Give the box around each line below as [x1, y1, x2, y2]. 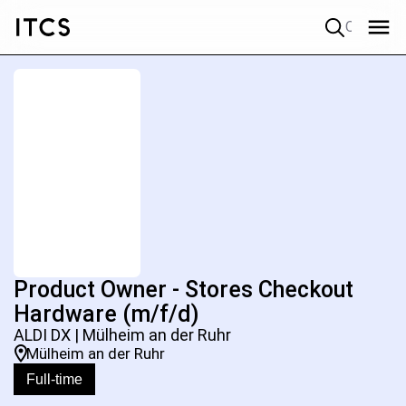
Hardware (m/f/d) [14, 301, 199, 327]
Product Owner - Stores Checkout [14, 276, 353, 303]
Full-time [26, 371, 82, 387]
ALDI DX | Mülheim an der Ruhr [14, 325, 231, 344]
